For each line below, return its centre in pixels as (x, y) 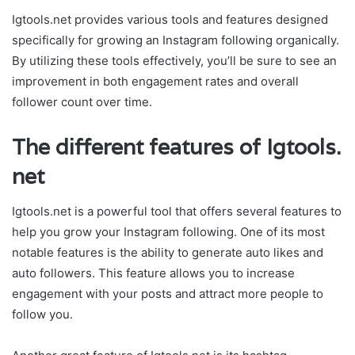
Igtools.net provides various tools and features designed (170, 19)
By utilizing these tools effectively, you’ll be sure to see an (174, 60)
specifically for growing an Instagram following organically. (176, 40)
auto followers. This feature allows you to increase (153, 273)
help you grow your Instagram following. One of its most (168, 232)
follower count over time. (82, 101)
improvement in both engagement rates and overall (155, 81)
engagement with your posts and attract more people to (168, 294)
